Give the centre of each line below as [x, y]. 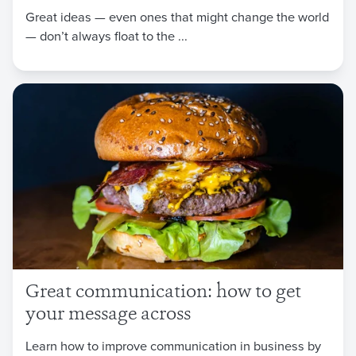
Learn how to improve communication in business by [173, 345]
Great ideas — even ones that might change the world [177, 16]
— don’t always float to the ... [106, 35]
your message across [108, 315]
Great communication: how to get [163, 292]
